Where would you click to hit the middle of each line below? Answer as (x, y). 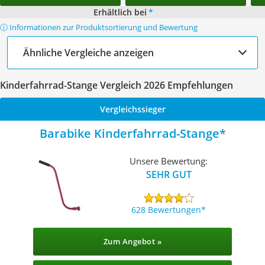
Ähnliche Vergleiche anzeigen (88, 52)
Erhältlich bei (120, 12)
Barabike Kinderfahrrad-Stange (129, 133)
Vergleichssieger (132, 109)
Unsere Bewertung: (169, 161)
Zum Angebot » (132, 241)
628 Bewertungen (167, 209)
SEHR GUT (169, 174)
